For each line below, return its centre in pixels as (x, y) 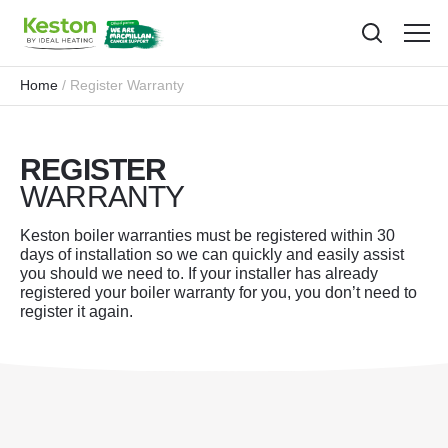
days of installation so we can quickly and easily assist (212, 254)
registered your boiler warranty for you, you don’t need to (218, 292)
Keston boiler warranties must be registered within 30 (207, 235)
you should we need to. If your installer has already (199, 273)
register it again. (76, 311)
